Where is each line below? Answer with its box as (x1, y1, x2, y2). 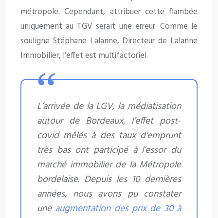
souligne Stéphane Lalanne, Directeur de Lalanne (20, 35, 198, 48)
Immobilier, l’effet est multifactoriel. (20, 49, 148, 63)
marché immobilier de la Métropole (37, 158, 181, 173)
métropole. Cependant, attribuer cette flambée (20, 5, 198, 19)
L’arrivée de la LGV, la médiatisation (37, 99, 181, 114)
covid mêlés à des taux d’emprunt (37, 128, 181, 144)
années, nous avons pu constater (37, 187, 181, 202)
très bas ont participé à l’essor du (37, 143, 181, 158)
